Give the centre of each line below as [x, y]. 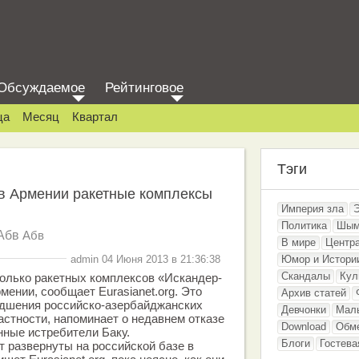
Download [304, 327]
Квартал [95, 117]
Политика [304, 226]
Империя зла [313, 209]
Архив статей [314, 293]
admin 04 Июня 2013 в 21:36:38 [145, 259]
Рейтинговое [144, 88]
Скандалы [306, 276]
